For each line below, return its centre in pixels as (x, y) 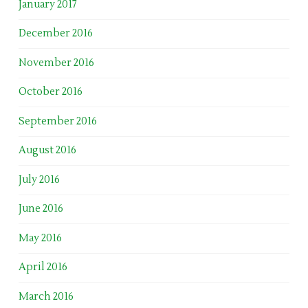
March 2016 (46, 296)
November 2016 (56, 63)
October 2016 (50, 92)
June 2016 (41, 209)
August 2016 (47, 151)
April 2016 (43, 267)
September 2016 (57, 121)
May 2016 (40, 238)
